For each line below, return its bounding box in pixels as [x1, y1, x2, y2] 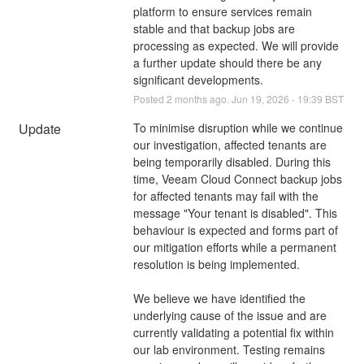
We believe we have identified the [132, 289, 305, 306]
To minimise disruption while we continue [132, 119, 343, 136]
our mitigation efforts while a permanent [132, 238, 336, 255]
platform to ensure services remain [132, 2, 312, 19]
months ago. [171, 91, 232, 106]
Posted [132, 91, 167, 106]
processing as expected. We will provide [132, 37, 339, 54]
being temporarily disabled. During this [132, 153, 331, 170]
